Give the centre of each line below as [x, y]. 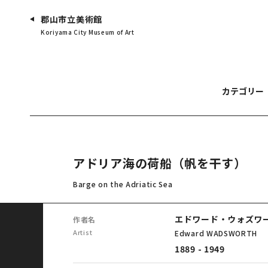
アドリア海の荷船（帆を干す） [160, 163]
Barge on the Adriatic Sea [123, 184]
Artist [83, 232]
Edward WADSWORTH [216, 233]
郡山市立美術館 [71, 19]
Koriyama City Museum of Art [88, 32]
